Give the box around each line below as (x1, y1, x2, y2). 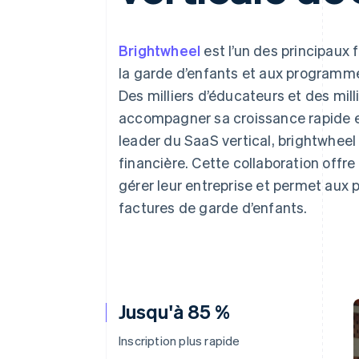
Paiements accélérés (58, 37, 165, 51)
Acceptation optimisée (58, 7, 175, 22)
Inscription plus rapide (119, 333, 240, 349)
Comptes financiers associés (58, 67, 206, 81)
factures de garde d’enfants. (119, 198, 308, 216)
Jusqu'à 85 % (119, 299, 231, 324)
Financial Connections (58, 52, 182, 67)
